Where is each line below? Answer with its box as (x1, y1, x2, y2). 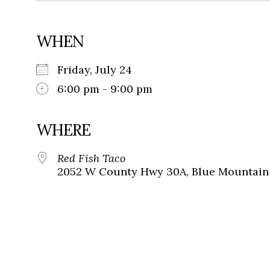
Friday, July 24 (57, 63, 144, 77)
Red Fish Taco (57, 151, 125, 166)
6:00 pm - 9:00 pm (57, 82, 152, 96)
